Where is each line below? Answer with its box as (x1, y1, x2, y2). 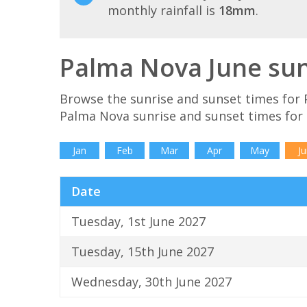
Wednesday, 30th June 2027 (71, 273, 232, 291)
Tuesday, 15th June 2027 (71, 243, 214, 260)
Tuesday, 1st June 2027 (71, 213, 206, 230)
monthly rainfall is (108, 2, 219, 19)
